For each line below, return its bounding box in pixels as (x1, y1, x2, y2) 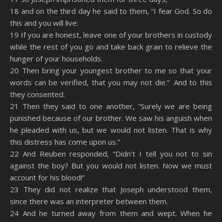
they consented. (10, 89, 65, 99)
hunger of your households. (10, 54, 103, 63)
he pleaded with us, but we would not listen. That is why (10, 125, 212, 135)
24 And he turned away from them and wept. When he (10, 208, 212, 218)
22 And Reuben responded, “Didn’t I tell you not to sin (10, 149, 212, 159)
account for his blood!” (10, 172, 85, 182)
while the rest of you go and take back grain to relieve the (10, 42, 212, 52)
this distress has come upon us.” (10, 137, 120, 147)
